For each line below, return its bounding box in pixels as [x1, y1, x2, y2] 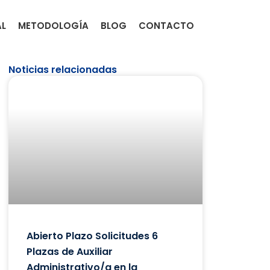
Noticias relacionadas [8, 63, 117, 77]
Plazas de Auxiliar [27, 244, 113, 259]
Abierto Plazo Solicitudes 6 [27, 228, 158, 243]
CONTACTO [139, 19, 194, 32]
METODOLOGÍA [18, 19, 89, 32]
